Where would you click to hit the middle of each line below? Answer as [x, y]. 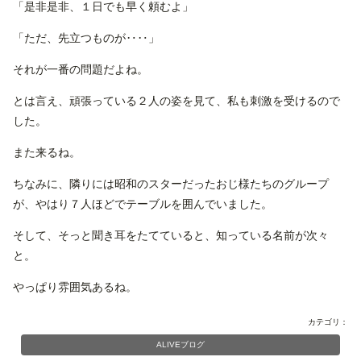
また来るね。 [47, 152]
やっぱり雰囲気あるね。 [75, 286]
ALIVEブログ [180, 344]
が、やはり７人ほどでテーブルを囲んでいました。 [143, 203]
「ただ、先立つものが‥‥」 [86, 37]
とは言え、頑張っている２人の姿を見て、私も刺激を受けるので [176, 100]
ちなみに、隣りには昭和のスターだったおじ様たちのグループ [171, 183]
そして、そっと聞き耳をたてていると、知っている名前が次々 [171, 235]
